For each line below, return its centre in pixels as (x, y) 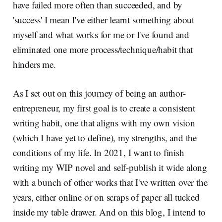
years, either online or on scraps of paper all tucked (106, 197)
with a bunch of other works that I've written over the (110, 182)
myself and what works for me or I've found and (101, 35)
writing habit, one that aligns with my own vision (104, 123)
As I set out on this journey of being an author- (99, 93)
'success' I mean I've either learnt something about (104, 20)
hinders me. (34, 64)
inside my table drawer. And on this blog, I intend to (109, 212)
